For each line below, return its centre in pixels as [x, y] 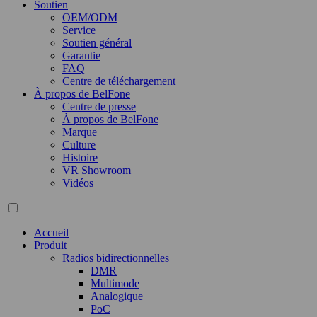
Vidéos [78, 183]
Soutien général [97, 43]
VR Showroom [97, 170]
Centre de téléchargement [119, 81]
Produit [50, 245]
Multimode [115, 283]
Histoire [80, 157]
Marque [80, 132]
